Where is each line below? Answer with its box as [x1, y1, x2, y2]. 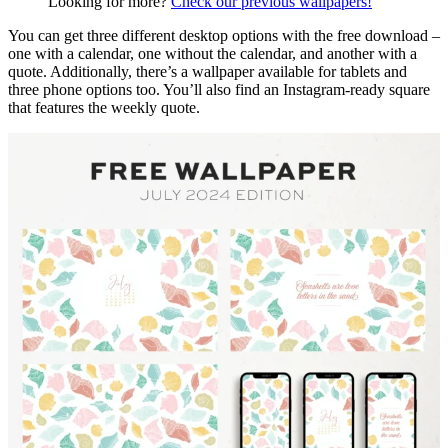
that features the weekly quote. [8, 98, 200, 116]
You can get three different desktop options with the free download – [8, 26, 440, 44]
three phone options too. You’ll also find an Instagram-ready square [8, 80, 430, 98]
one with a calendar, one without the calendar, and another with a [8, 44, 417, 62]
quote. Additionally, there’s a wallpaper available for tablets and [8, 62, 407, 80]
